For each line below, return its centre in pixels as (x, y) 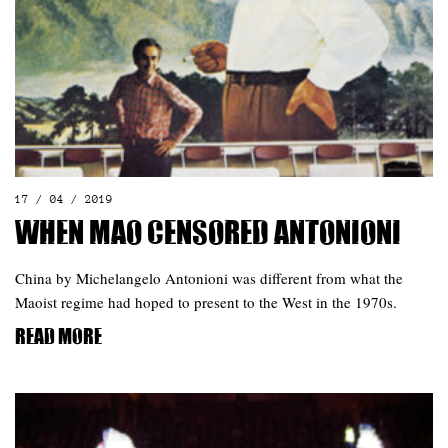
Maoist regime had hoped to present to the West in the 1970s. (206, 301)
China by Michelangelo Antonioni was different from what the (209, 277)
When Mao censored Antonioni (208, 235)
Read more (58, 337)
